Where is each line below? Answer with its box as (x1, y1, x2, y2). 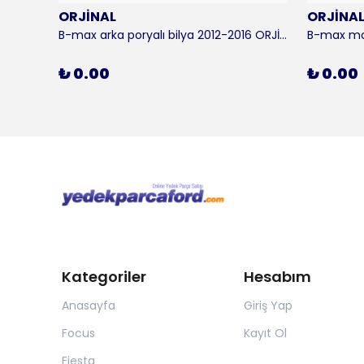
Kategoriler (62, 266, 146, 288)
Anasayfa (62, 297, 115, 314)
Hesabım (243, 266, 311, 288)
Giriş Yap (243, 297, 292, 314)
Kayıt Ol (243, 325, 287, 342)
